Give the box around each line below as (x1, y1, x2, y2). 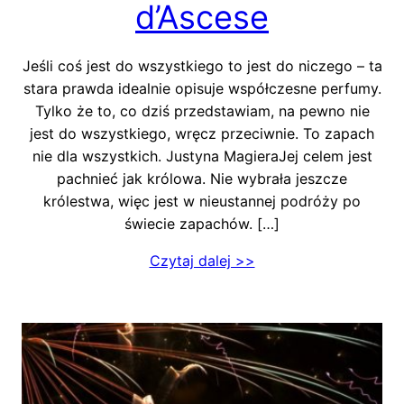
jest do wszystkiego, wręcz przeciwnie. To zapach (30, 124, 374, 142)
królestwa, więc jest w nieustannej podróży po (43, 191, 361, 210)
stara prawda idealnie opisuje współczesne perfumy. (23, 78, 381, 97)
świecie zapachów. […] (124, 214, 280, 233)
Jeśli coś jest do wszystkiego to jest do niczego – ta (22, 56, 382, 75)
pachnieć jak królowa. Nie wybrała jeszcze (57, 169, 347, 188)
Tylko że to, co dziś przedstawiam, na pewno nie (34, 101, 370, 120)
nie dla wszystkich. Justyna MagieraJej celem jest (32, 146, 372, 165)
